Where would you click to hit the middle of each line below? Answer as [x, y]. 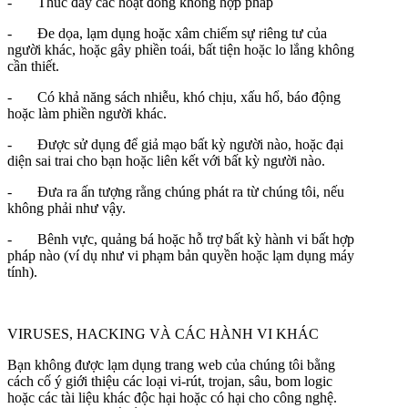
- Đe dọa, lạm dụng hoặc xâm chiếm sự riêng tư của [167, 33]
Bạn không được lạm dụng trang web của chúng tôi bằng [171, 364]
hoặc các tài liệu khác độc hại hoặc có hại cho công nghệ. [172, 397]
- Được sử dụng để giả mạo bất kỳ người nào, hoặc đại [175, 144]
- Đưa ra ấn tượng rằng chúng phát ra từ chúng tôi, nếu [176, 191]
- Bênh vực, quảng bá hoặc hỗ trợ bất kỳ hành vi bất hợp [181, 239]
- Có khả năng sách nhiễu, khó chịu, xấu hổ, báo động [174, 97]
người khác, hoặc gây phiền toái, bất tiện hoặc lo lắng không [181, 49]
